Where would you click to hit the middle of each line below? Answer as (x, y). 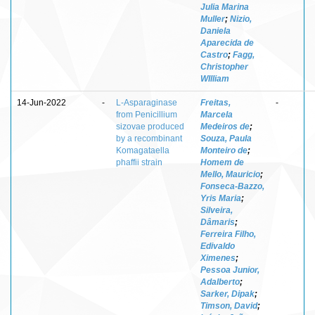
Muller (213, 19)
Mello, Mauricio (230, 174)
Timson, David (229, 306)
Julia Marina (225, 7)
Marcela (217, 114)
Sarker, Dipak (227, 294)
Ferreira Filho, (228, 234)
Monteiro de (224, 150)
